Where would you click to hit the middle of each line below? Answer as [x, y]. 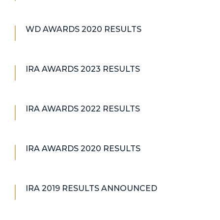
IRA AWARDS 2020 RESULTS [83, 148]
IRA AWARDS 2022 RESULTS [83, 109]
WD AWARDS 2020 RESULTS [83, 29]
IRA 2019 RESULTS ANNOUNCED [91, 188]
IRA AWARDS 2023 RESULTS [83, 69]
